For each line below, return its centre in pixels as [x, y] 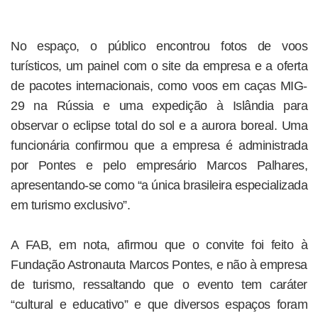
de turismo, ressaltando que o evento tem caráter [159, 284]
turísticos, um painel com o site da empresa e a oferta [159, 66]
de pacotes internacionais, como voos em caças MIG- [159, 86]
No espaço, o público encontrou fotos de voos [159, 46]
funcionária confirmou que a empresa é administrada [159, 145]
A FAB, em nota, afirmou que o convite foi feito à [159, 245]
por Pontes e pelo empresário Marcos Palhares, [159, 165]
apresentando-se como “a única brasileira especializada [159, 185]
